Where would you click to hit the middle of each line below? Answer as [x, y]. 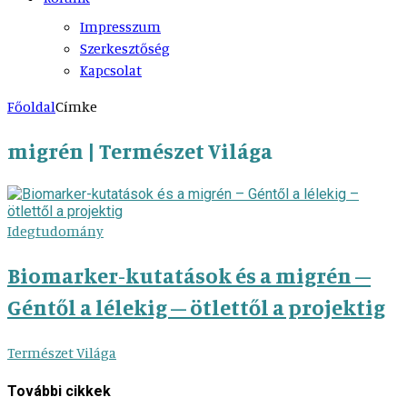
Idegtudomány [55, 230]
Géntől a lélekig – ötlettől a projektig [196, 307]
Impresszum [120, 27]
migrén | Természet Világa [140, 150]
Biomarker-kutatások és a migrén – [189, 275]
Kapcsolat [111, 70]
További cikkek [59, 391]
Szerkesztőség [125, 49]
